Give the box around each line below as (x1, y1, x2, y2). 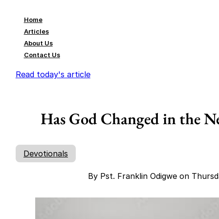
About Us (23, 39, 53, 47)
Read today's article (15, 69, 90, 79)
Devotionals (23, 148, 68, 158)
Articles (23, 27, 49, 36)
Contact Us (23, 51, 60, 59)
